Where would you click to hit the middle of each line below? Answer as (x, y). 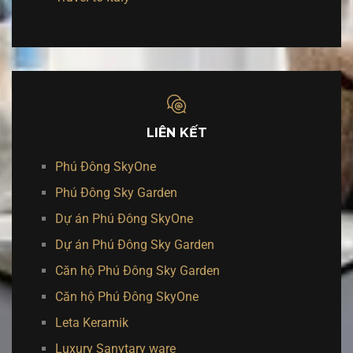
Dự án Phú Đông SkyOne (124, 219)
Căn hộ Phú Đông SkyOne (127, 297)
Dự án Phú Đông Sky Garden (135, 245)
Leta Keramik (92, 323)
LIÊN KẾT (176, 133)
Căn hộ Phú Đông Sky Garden (137, 271)
